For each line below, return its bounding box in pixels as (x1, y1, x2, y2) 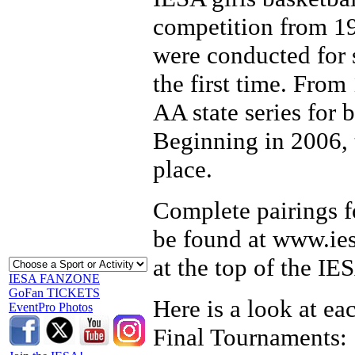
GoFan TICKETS (9, 286, 100, 300)
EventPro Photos (9, 300, 93, 314)
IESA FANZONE (9, 272, 100, 285)
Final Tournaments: (153, 323, 347, 351)
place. (153, 155, 212, 183)
